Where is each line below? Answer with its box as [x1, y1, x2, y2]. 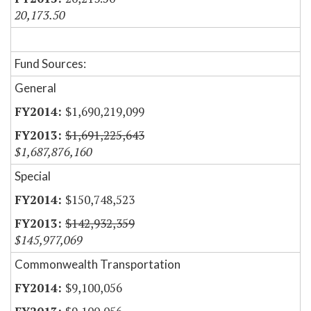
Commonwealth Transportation [15, 257, 180, 272]
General [15, 81, 56, 96]
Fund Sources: [15, 56, 86, 72]
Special [15, 169, 51, 184]
